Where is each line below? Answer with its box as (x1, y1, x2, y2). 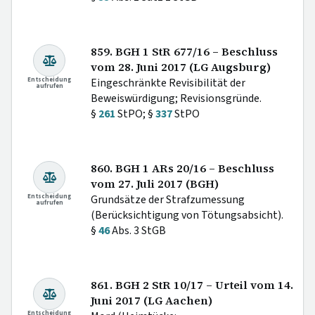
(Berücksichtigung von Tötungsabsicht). (91, 207, 283, 224)
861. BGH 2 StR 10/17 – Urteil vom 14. (91, 278, 293, 293)
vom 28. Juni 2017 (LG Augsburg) (91, 60, 271, 75)
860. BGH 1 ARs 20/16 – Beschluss (91, 161, 274, 176)
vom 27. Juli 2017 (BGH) (91, 176, 219, 192)
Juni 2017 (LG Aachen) (91, 293, 212, 309)
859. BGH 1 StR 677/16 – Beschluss (91, 44, 278, 60)
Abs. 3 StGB (110, 223, 166, 239)
